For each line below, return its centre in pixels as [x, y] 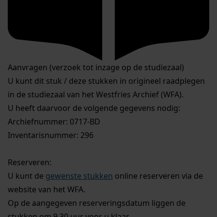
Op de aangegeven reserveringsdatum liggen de [97, 203]
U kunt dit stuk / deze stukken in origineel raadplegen [106, 81]
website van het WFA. [46, 190]
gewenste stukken [79, 176]
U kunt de [27, 176]
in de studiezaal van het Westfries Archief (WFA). [96, 95]
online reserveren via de [158, 176]
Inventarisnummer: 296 [51, 135]
